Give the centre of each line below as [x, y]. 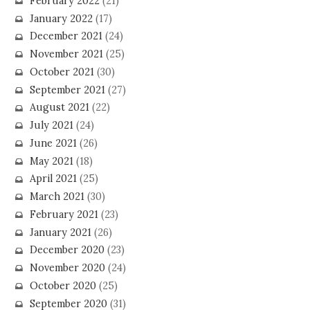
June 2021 [53, 143]
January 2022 [61, 18]
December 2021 [66, 36]
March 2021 [57, 197]
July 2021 [51, 126]
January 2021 [60, 232]
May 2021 [51, 161]
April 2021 [53, 179]
